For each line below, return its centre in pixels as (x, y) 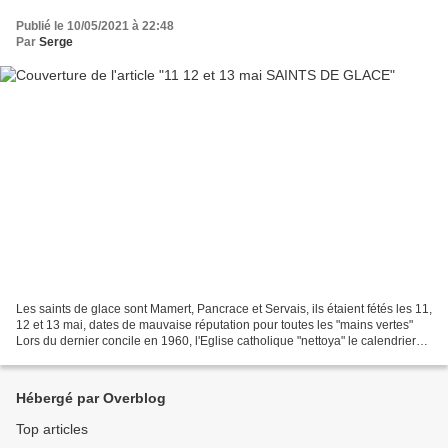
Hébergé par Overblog (91, 398)
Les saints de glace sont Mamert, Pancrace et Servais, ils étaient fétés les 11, (224, 309)
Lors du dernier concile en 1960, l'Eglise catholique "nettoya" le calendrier (216, 341)
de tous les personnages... (87, 357)
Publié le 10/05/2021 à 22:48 (95, 25)
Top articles (52, 429)
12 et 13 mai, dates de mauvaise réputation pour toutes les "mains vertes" (214, 325)
